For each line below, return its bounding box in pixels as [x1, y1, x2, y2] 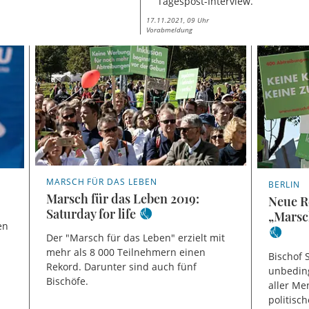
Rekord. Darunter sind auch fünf [46, 260, 197, 274]
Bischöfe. [46, 275, 88, 288]
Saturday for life [46, 205, 136, 222]
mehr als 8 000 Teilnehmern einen [46, 246, 206, 259]
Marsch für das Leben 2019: [46, 190, 199, 207]
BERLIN [268, 179, 301, 191]
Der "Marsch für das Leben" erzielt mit [46, 231, 225, 245]
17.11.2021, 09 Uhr [146, 15, 210, 26]
